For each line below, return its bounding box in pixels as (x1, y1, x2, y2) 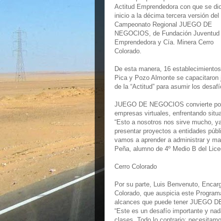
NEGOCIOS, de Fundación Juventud (114, 30, 220, 37)
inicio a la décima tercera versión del (114, 12, 219, 19)
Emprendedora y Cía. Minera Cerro (114, 38, 214, 46)
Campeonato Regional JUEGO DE (114, 21, 212, 28)
